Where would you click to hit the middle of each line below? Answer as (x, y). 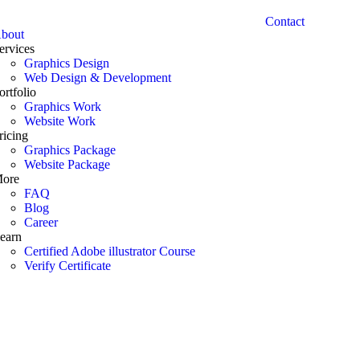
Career (41, 222)
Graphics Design (66, 63)
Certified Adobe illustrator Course (109, 251)
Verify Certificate (67, 266)
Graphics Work (62, 106)
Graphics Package (70, 150)
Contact (284, 21)
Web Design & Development (97, 78)
